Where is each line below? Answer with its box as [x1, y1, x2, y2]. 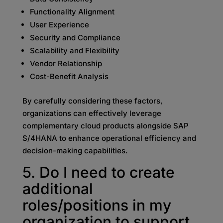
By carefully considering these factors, [22, 96, 163, 106]
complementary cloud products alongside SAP [22, 121, 189, 130]
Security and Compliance [29, 33, 120, 42]
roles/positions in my [22, 196, 171, 214]
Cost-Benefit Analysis [29, 72, 109, 81]
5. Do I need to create [22, 163, 175, 181]
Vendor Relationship [29, 59, 102, 68]
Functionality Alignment [29, 7, 114, 16]
